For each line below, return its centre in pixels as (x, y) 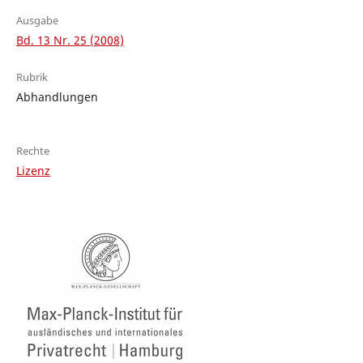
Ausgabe (37, 21)
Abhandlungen (57, 97)
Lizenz (33, 171)
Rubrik (32, 77)
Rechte (32, 151)
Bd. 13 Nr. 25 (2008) (70, 41)
